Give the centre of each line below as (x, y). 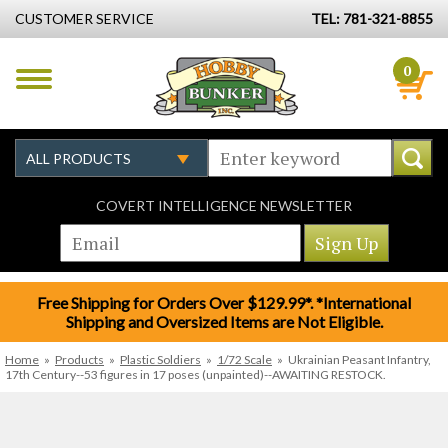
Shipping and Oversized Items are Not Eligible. (224, 321)
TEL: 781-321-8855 (372, 18)
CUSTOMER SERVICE (84, 18)
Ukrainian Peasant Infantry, (359, 359)
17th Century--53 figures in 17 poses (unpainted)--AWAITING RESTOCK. (195, 374)
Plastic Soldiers (160, 359)
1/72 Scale (244, 359)
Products (79, 359)
